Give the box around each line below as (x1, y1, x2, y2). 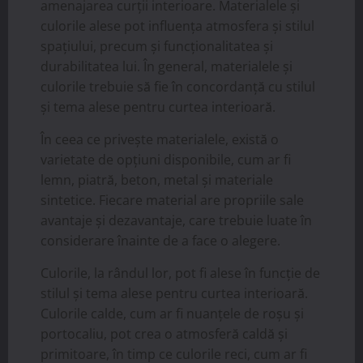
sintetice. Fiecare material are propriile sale (41, 191, 304, 210)
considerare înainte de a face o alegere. (41, 232, 280, 250)
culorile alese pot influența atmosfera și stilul (41, 17, 314, 36)
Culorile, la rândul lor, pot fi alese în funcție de (41, 264, 320, 283)
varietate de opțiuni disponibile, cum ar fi (41, 151, 291, 169)
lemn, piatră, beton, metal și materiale (41, 171, 273, 190)
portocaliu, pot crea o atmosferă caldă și (41, 325, 288, 344)
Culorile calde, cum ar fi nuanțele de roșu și (41, 305, 304, 323)
